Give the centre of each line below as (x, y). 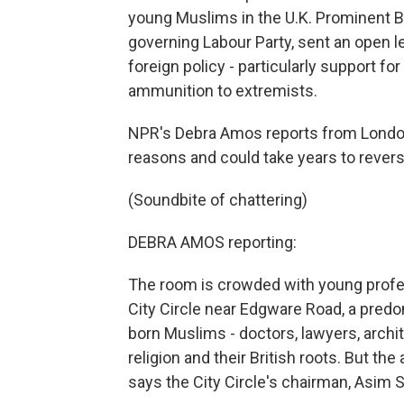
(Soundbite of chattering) (218, 199)
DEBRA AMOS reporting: (212, 242)
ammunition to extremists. (223, 90)
